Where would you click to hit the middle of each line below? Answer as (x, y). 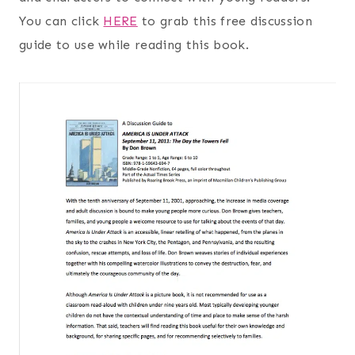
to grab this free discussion (225, 21)
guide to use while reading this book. (134, 44)
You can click (61, 21)
